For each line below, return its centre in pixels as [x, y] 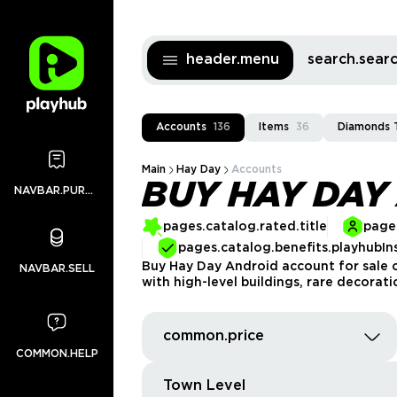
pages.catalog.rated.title [245, 227]
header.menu [233, 60]
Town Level [204, 386]
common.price [214, 336]
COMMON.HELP [57, 354]
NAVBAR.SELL [57, 269]
